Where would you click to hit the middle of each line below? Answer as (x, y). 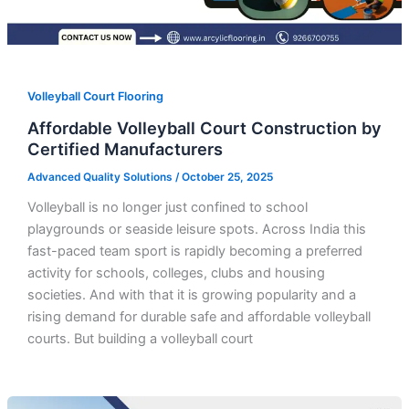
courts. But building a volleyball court (140, 338)
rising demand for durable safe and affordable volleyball (199, 316)
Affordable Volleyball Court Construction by (204, 127)
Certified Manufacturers (125, 148)
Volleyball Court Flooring (95, 97)
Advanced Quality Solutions (101, 177)
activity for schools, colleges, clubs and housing (176, 273)
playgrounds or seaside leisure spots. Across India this (196, 229)
